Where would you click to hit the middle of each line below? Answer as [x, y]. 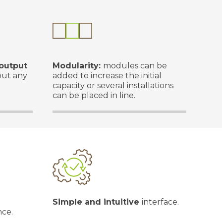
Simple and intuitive [97, 202]
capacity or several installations [113, 85]
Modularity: [78, 66]
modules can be [135, 66]
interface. [160, 202]
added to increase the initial [107, 76]
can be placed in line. [94, 95]
